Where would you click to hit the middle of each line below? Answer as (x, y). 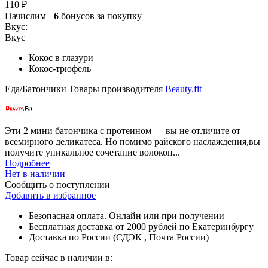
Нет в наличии (35, 173)
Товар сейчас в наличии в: (59, 257)
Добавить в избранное (50, 195)
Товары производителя (117, 89)
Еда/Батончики (37, 89)
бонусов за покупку (100, 16)
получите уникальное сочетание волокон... (92, 152)
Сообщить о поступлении (57, 184)
